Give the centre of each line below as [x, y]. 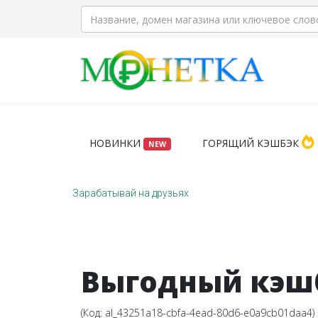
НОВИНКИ [116, 143]
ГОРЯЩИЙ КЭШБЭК [252, 143]
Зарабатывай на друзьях [131, 193]
